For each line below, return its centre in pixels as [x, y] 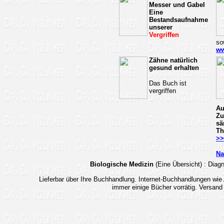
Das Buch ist [168, 83]
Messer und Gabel [177, 5]
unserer [161, 27]
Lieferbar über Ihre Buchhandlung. [87, 179]
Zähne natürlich [173, 60]
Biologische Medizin [123, 164]
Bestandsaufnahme [178, 20]
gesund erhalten [174, 68]
